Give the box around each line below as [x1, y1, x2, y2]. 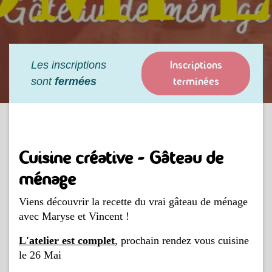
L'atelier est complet [19, 234, 115, 246]
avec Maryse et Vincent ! [19, 209, 129, 222]
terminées [172, 74, 219, 88]
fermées [55, 75, 97, 87]
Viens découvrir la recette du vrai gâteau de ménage [19, 195, 248, 208]
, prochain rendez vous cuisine [115, 234, 249, 246]
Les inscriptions [31, 58, 106, 71]
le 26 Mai [19, 248, 61, 261]
